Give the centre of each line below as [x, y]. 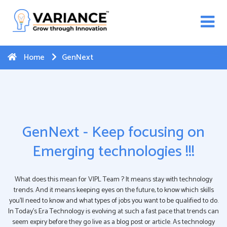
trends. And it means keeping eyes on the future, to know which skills [113, 190]
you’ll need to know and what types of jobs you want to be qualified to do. [113, 201]
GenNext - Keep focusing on [113, 133]
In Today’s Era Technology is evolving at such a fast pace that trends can [113, 212]
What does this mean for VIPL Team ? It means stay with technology [113, 180]
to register [82, 21]
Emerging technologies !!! [113, 152]
